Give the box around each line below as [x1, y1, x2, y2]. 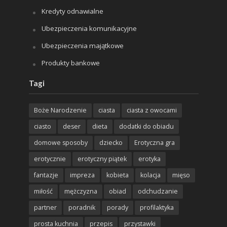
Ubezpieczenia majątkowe [41, 41, 124, 51]
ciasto [33, 122, 51, 131]
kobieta [106, 171, 129, 180]
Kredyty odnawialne [41, 7, 103, 16]
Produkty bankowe [41, 58, 100, 68]
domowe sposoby [33, 138, 88, 147]
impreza [69, 171, 95, 180]
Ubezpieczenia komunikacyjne [41, 24, 137, 33]
